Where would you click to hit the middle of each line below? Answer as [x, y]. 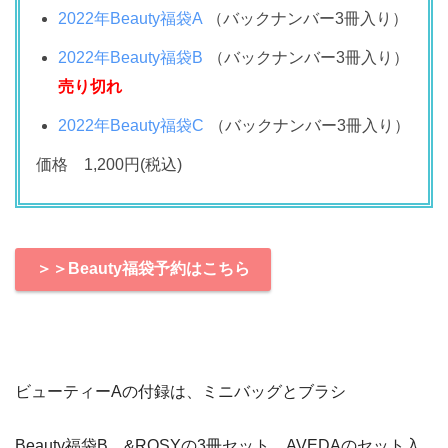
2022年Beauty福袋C [131, 126]
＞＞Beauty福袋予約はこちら [142, 269]
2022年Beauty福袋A [130, 19]
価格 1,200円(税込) [109, 165]
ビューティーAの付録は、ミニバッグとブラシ [180, 391]
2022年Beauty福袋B [131, 58]
